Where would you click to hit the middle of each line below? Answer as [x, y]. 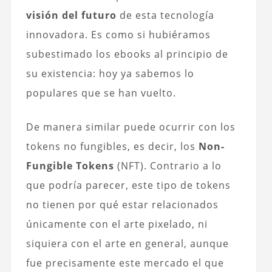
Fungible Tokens [70, 165]
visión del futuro [71, 15]
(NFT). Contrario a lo [168, 165]
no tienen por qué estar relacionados [122, 204]
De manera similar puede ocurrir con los [131, 127]
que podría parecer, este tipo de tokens [128, 185]
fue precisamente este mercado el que [125, 263]
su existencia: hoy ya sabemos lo [110, 73]
